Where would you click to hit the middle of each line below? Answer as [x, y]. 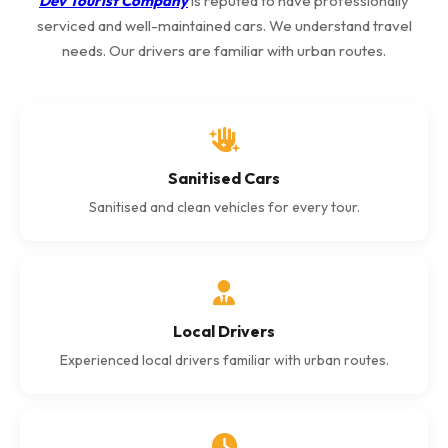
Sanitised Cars [224, 178]
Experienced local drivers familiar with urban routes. [224, 360]
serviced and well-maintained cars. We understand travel [224, 25]
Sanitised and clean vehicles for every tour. [224, 207]
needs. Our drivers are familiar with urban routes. [224, 50]
